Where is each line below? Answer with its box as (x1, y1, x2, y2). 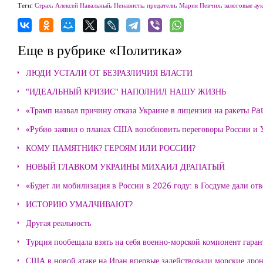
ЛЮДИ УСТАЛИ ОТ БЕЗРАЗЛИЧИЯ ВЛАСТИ (26, 67, 193, 78)
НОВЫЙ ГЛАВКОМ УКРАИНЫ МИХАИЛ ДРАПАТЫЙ (26, 161, 225, 172)
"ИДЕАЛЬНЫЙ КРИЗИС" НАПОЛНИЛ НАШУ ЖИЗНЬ (26, 86, 226, 97)
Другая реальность (26, 217, 91, 228)
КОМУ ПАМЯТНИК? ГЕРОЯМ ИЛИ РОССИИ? (26, 142, 195, 153)
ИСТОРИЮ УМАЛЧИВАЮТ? (26, 198, 133, 210)
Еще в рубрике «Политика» (18, 40, 182, 59)
